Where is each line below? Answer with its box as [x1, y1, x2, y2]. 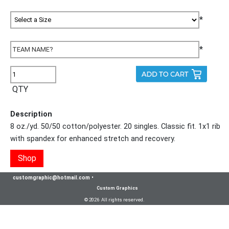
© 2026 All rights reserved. [84, 196, 145, 202]
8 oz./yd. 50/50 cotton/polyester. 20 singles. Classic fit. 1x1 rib [10, 122, 220, 131]
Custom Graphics [96, 185, 138, 191]
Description [10, 109, 52, 119]
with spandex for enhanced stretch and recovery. [10, 134, 175, 143]
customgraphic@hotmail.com [13, 174, 90, 181]
